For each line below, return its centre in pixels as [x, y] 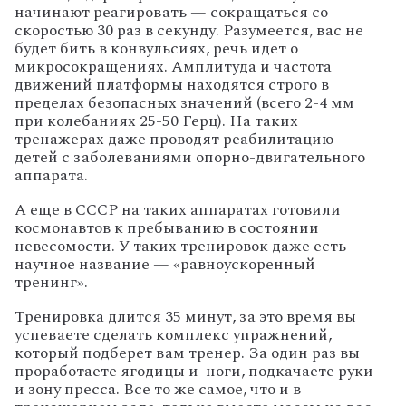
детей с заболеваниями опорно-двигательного [190, 158]
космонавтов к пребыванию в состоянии [167, 228]
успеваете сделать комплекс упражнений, [173, 334]
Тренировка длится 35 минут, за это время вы [185, 316]
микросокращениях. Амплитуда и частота [173, 67]
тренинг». [51, 283]
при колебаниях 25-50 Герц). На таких [156, 121]
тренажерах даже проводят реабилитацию [174, 140]
